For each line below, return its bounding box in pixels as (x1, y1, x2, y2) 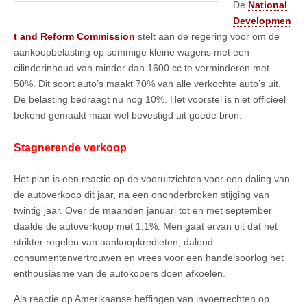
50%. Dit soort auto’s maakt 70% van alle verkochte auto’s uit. (14, 78, 281, 90)
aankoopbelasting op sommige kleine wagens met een (14, 47, 249, 58)
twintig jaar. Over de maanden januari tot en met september (14, 204, 272, 216)
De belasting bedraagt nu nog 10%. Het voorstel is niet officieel (14, 94, 286, 106)
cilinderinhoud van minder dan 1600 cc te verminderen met (14, 62, 269, 74)
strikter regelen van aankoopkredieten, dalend (14, 236, 213, 247)
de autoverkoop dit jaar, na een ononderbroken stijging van (14, 188, 269, 200)
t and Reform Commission (14, 31, 135, 42)
